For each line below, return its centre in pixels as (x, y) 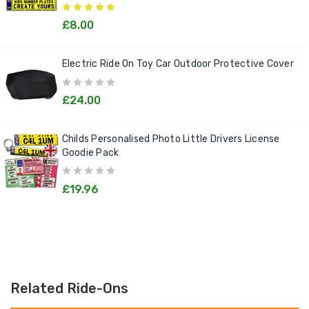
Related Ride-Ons (69, 288)
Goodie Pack (90, 153)
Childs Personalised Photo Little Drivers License (171, 139)
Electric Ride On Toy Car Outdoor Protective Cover (178, 64)
